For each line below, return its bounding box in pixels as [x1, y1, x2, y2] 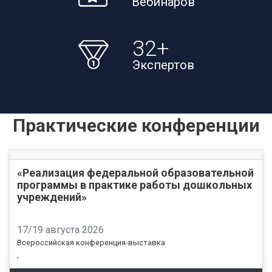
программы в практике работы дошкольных [17, 178, 253, 191]
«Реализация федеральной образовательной [17, 166, 254, 179]
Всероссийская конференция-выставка [17, 237, 166, 247]
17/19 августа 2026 [17, 223, 104, 236]
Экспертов [132, 57, 194, 72]
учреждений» [17, 190, 87, 203]
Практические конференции [12, 114, 260, 136]
